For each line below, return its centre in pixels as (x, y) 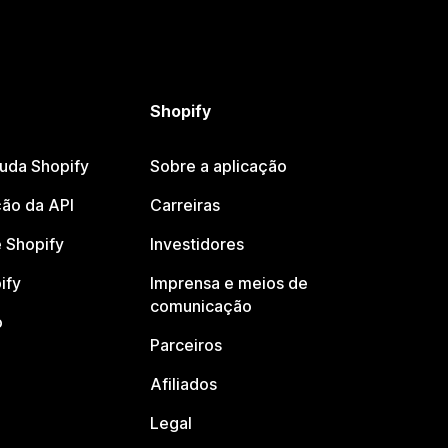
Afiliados (184, 384)
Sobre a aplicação (219, 166)
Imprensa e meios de (229, 283)
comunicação (201, 306)
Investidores (197, 244)
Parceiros (186, 345)
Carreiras (185, 205)
